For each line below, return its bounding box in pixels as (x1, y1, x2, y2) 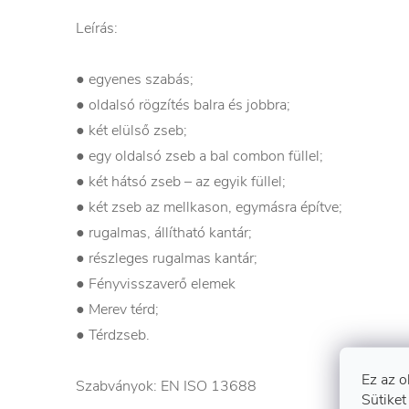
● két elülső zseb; (76, 121, 187, 141)
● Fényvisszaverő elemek (76, 274, 236, 294)
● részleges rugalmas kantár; (76, 248, 257, 268)
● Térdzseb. (76, 325, 150, 345)
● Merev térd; (76, 299, 159, 320)
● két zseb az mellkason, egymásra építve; (76, 197, 342, 217)
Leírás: (76, 18, 118, 38)
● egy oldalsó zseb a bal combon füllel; (76, 146, 323, 166)
